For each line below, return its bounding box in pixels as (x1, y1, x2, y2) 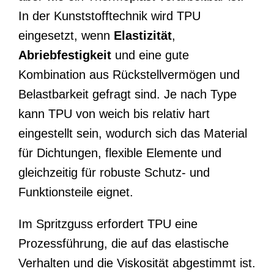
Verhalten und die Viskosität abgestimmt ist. (18, 256, 256, 270)
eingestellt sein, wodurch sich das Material (18, 126, 247, 140)
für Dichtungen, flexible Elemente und (18, 146, 221, 160)
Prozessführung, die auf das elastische (18, 236, 229, 250)
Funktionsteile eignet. (18, 185, 133, 199)
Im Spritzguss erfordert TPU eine (18, 217, 198, 231)
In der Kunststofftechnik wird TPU (18, 9, 201, 23)
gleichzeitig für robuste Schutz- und (18, 165, 210, 179)
